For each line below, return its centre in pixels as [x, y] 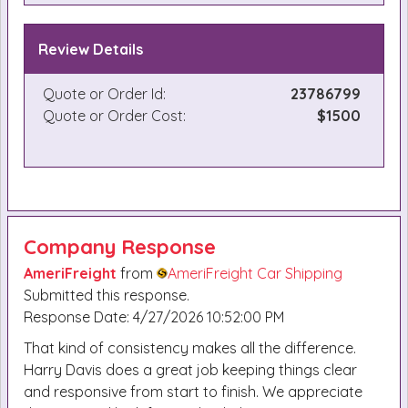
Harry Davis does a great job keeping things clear [190, 370]
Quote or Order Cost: [114, 116]
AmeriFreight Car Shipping [255, 273]
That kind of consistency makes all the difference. [190, 348]
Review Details [91, 49]
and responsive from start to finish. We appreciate [193, 392]
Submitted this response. [107, 295]
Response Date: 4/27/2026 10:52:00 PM [154, 317]
